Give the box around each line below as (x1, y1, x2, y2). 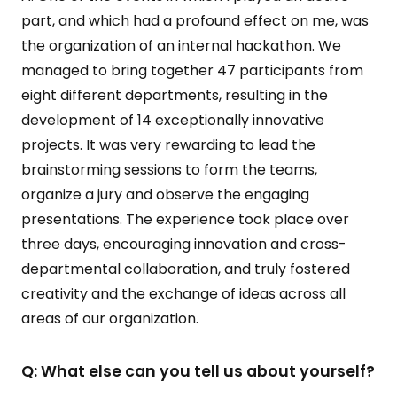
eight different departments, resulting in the (21, 85, 328, 105)
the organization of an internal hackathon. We (21, 35, 341, 56)
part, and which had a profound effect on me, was (21, 11, 369, 31)
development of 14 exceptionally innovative (21, 110, 324, 130)
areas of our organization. (21, 308, 198, 329)
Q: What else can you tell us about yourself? (21, 361, 375, 382)
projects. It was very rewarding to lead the (21, 135, 315, 155)
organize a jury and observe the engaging (21, 184, 309, 205)
